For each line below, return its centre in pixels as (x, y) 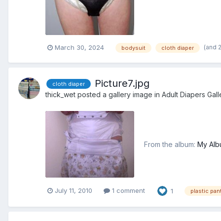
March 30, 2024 (79, 47)
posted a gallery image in (119, 94)
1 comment (128, 191)
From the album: (171, 144)
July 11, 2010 (74, 191)
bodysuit (133, 48)
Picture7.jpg (122, 83)
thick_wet (60, 94)
